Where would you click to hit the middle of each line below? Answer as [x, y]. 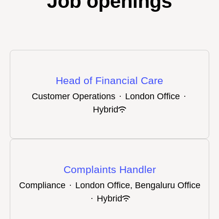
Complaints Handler [109, 169]
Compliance [42, 185]
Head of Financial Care [109, 80]
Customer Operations [74, 96]
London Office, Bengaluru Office [138, 185]
